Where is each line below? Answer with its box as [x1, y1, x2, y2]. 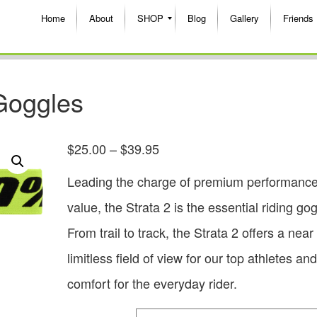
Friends [283, 11, 313, 25]
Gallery [230, 11, 259, 25]
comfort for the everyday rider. [67, 273, 237, 292]
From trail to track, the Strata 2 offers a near [67, 222, 313, 241]
